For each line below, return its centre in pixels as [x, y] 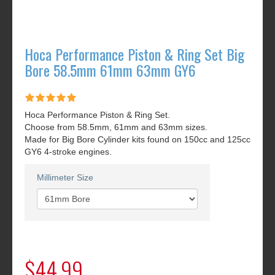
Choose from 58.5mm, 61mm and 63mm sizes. [116, 127]
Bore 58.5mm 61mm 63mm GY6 [110, 70]
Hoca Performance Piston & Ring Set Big [134, 54]
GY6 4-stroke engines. [68, 152]
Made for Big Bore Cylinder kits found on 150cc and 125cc [137, 140]
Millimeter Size [65, 178]
